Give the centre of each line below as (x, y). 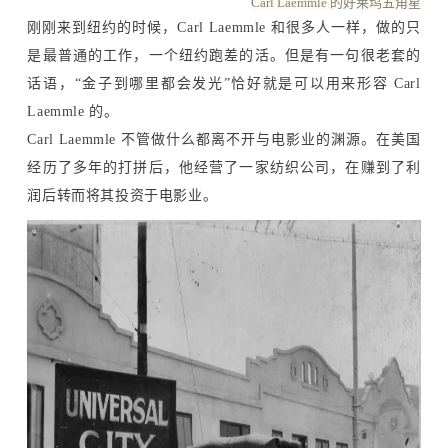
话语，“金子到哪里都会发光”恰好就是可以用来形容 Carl (224, 83)
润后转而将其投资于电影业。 (122, 195)
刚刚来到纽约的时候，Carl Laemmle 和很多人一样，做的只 (224, 27)
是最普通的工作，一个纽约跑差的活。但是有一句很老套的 (224, 55)
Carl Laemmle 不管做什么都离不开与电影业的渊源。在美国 (224, 139)
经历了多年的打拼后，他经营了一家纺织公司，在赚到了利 (224, 167)
